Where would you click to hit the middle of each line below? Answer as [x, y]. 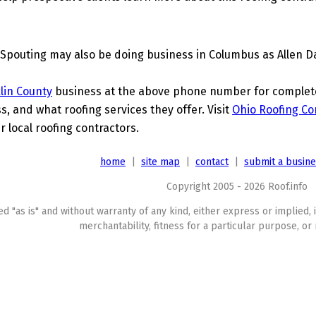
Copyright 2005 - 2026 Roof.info [237, 187]
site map [160, 162]
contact [212, 162]
